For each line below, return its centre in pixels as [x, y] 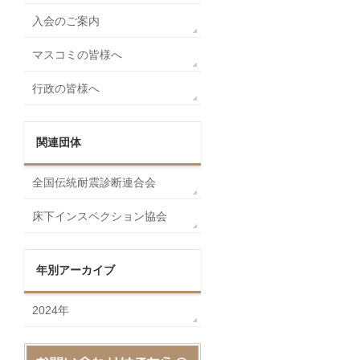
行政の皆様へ [66, 88]
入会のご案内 [66, 21]
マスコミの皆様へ [77, 55]
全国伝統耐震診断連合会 [94, 182]
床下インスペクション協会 [100, 216]
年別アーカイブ [76, 270]
